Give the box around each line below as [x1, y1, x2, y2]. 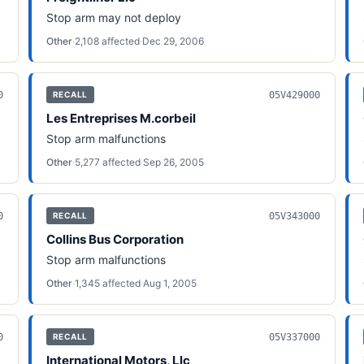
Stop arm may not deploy [45, 11, 181, 24]
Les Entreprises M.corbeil [45, 110, 196, 126]
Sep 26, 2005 [142, 156, 204, 168]
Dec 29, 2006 [141, 35, 204, 47]
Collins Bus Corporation [45, 232, 184, 247]
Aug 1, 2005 [142, 277, 197, 289]
